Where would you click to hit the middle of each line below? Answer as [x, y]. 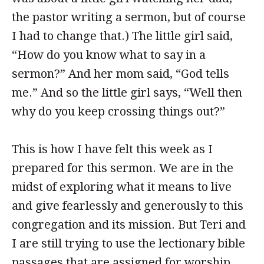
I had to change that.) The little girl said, [122, 36]
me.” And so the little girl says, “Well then [127, 93]
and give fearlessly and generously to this [128, 206]
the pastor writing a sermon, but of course [129, 17]
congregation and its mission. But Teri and [129, 225]
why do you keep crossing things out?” [118, 111]
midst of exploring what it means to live [122, 187]
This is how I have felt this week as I [112, 149]
